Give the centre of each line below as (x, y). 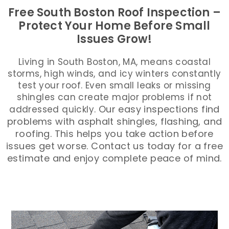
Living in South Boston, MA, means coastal (114, 62)
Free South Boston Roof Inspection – (114, 13)
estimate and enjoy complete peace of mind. (114, 158)
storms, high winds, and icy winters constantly (114, 74)
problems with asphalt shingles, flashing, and (114, 121)
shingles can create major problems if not (114, 97)
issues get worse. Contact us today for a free (114, 146)
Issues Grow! (114, 39)
